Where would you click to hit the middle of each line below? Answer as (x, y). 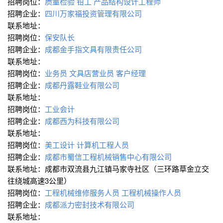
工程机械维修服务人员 (82, 193)
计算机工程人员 (103, 145)
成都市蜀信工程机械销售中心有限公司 (109, 157)
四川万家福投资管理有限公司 (94, 13)
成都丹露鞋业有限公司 (83, 85)
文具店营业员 (92, 73)
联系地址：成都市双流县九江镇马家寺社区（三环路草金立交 (108, 169)
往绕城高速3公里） (40, 181)
